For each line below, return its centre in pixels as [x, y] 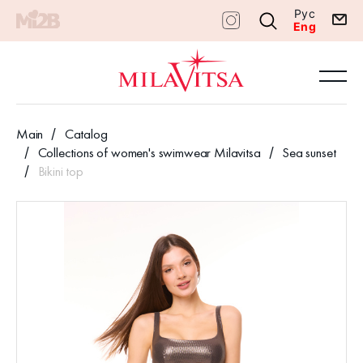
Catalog [86, 133]
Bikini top [60, 171]
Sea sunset [309, 152]
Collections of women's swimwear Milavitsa [149, 152]
